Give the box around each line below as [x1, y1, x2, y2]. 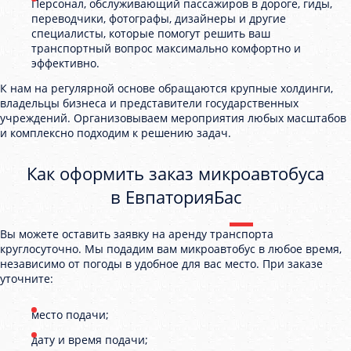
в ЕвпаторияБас [110, 185, 241, 208]
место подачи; [31, 307, 109, 322]
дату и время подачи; [31, 332, 148, 347]
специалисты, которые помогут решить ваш [31, 26, 270, 41]
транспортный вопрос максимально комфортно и [31, 41, 301, 56]
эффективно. [31, 56, 100, 71]
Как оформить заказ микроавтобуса [27, 161, 324, 185]
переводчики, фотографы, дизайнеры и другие [31, 11, 286, 26]
